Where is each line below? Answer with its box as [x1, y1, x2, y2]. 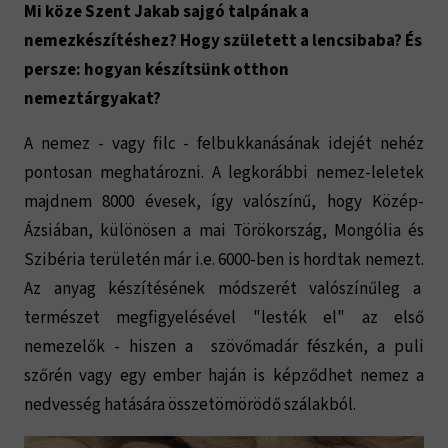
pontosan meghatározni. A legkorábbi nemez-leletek [24, 160, 424, 185]
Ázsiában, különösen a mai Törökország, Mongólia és [24, 218, 424, 243]
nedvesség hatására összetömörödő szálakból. [24, 392, 359, 417]
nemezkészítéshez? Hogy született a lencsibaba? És [24, 28, 422, 53]
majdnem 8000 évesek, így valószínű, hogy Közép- [24, 189, 424, 214]
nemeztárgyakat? [24, 86, 161, 111]
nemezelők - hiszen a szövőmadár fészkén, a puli [24, 334, 424, 359]
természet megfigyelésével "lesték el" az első [24, 305, 424, 330]
